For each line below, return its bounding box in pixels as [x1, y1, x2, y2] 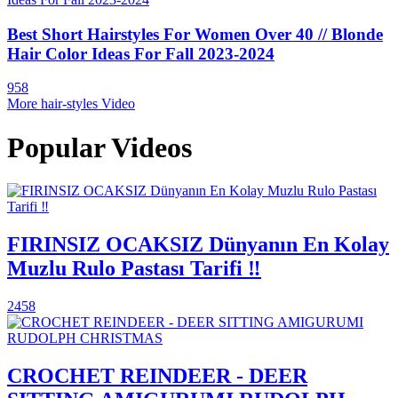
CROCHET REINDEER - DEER [7, 363, 307, 387]
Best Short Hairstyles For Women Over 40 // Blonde [7, 24, 383, 44]
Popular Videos [7, 131, 192, 163]
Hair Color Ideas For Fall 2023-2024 [7, 44, 275, 63]
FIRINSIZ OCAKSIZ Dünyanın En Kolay [7, 233, 389, 256]
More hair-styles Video [7, 96, 135, 112]
